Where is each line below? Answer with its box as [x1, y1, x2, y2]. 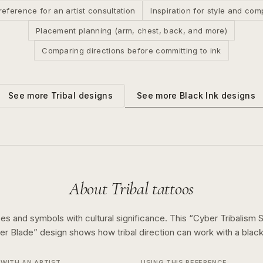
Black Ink [180, 90, 219, 100]
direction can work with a [139, 227, 242, 238]
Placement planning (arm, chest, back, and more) [35, 26, 228, 35]
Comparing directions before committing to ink [42, 46, 221, 55]
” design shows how [33, 227, 117, 238]
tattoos [148, 178, 194, 200]
